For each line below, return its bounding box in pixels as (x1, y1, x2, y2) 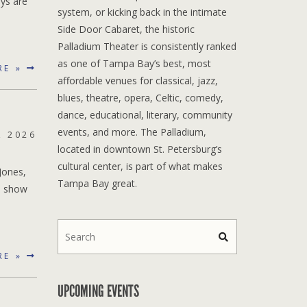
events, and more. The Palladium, (57, 125, 206, 138)
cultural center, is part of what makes (57, 159, 223, 173)
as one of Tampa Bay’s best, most (57, 56, 211, 70)
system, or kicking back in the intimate (57, 5, 227, 19)
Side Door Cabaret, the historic (57, 22, 195, 36)
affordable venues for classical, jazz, (57, 73, 218, 87)
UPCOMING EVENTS (57, 281, 139, 301)
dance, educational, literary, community (57, 108, 232, 121)
